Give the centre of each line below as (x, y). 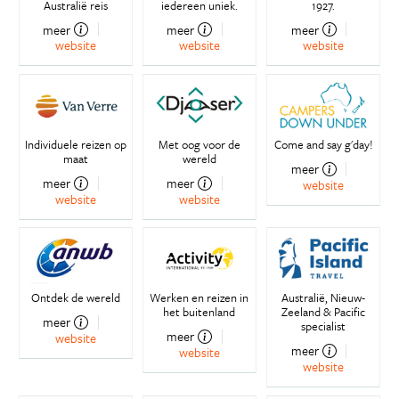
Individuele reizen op (75, 145)
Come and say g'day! (323, 145)
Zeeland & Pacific (324, 312)
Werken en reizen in (199, 298)
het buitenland (199, 312)
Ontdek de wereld (75, 298)
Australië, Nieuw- (324, 298)
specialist (324, 326)
